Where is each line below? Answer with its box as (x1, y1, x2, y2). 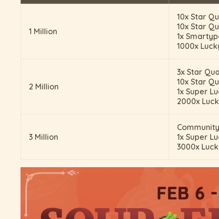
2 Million (29, 82, 59, 92)
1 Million (29, 26, 57, 37)
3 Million (29, 132, 58, 142)
